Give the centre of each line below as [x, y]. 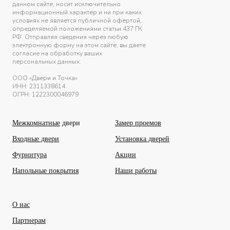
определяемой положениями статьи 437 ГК [77, 28]
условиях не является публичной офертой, [77, 20]
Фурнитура [30, 155]
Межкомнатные [36, 123]
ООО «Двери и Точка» [45, 78]
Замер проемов [138, 123]
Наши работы [136, 170]
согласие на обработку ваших [57, 53]
